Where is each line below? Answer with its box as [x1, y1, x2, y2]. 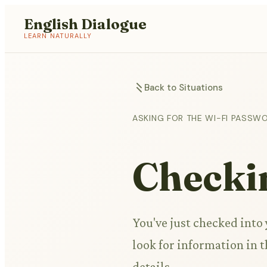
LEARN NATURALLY [24, 32, 92, 40]
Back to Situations [144, 82, 223, 94]
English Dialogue [24, 15, 147, 33]
